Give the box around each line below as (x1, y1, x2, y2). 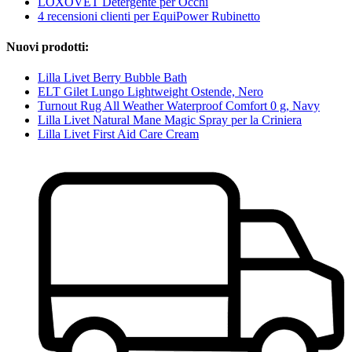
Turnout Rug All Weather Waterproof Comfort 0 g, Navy (38, 99, 320, 113)
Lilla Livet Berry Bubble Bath (38, 71, 187, 85)
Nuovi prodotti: (6, 40, 89, 54)
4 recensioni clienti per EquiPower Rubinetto (38, 9, 260, 23)
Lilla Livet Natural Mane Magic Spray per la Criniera (38, 113, 302, 127)
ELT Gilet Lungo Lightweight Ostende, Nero (38, 85, 263, 99)
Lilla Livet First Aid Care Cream (38, 127, 199, 141)
